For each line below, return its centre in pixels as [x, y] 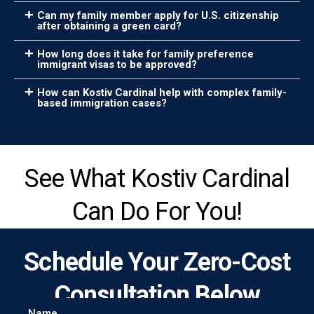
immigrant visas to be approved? [117, 64]
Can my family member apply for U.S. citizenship [158, 15]
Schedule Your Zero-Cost [157, 262]
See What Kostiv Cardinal [157, 178]
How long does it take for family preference [145, 54]
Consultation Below [157, 295]
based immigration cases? [102, 103]
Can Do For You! [157, 211]
